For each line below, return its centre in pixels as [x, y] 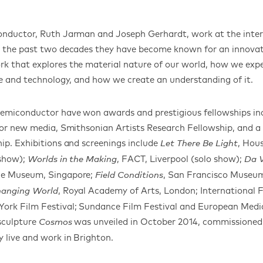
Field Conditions [129, 175]
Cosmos [55, 222]
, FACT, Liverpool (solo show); [181, 159]
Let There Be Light [199, 143]
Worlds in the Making [72, 159]
